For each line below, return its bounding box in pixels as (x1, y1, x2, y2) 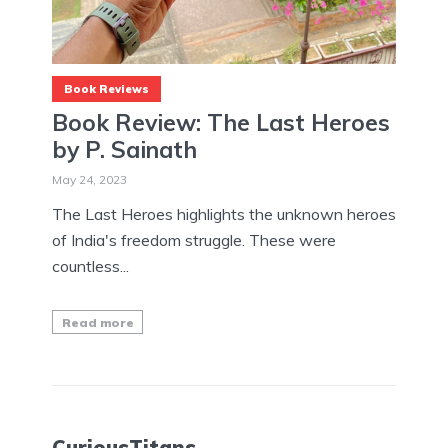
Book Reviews (64, 81, 149, 96)
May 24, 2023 (52, 171, 127, 187)
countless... (52, 255, 129, 276)
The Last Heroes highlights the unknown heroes (52, 203, 396, 224)
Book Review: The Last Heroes (52, 107, 390, 137)
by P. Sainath (52, 134, 197, 164)
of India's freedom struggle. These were (52, 229, 336, 250)
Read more (61, 314, 134, 330)
